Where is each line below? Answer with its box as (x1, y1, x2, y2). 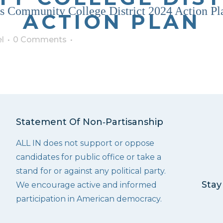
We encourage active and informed (16, 180, 157, 190)
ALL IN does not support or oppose (16, 138, 155, 148)
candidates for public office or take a (16, 152, 162, 162)
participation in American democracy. (16, 194, 162, 204)
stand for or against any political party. (16, 166, 166, 176)
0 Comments (13, 34, 67, 44)
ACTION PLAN (22, 9, 201, 34)
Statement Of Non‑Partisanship (16, 116, 164, 127)
